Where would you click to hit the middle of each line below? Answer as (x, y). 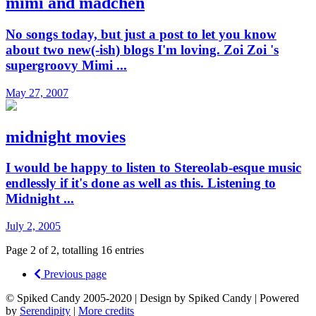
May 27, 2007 (37, 92)
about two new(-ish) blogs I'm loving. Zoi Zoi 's (142, 49)
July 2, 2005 (33, 226)
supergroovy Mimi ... (66, 65)
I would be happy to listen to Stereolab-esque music (153, 168)
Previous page (74, 274)
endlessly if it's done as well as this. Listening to (141, 183)
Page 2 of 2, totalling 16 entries (75, 250)
